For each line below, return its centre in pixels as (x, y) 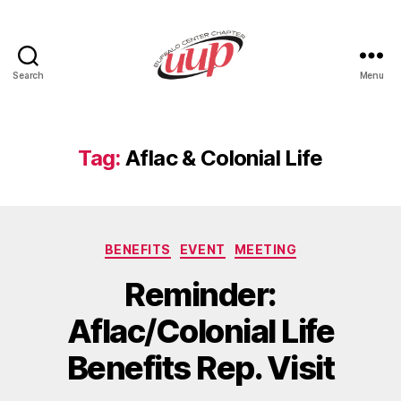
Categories (239, 246)
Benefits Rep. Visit (200, 367)
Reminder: (200, 294)
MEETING (265, 249)
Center (225, 130)
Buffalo (226, 110)
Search (28, 75)
